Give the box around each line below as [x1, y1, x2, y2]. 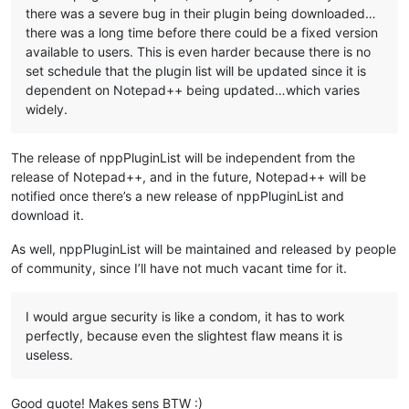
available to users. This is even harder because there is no [26, 44, 371, 60]
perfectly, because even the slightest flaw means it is [26, 328, 342, 344]
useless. [26, 347, 73, 363]
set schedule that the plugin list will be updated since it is [26, 63, 366, 79]
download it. [11, 207, 84, 224]
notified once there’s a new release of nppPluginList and [11, 188, 344, 204]
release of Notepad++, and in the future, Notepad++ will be [11, 169, 366, 185]
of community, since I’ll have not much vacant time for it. [11, 260, 347, 277]
